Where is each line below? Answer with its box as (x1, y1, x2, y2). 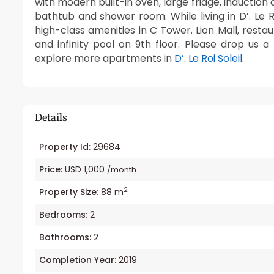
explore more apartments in (35, 51, 174, 66)
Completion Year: (39, 254, 116, 267)
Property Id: (39, 141, 91, 154)
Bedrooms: (39, 209, 87, 221)
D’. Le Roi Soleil (174, 51, 242, 66)
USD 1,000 (62, 163, 107, 176)
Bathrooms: (39, 231, 91, 244)
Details (35, 111, 67, 124)
